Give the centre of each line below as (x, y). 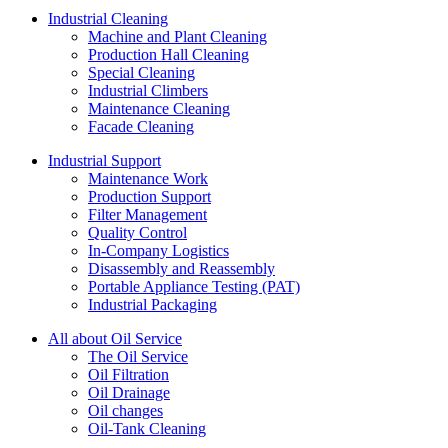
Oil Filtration (128, 374)
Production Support (149, 196)
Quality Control (137, 232)
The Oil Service (138, 356)
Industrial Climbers (148, 90)
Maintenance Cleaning (159, 108)
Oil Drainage (129, 392)
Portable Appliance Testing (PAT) (194, 286)
